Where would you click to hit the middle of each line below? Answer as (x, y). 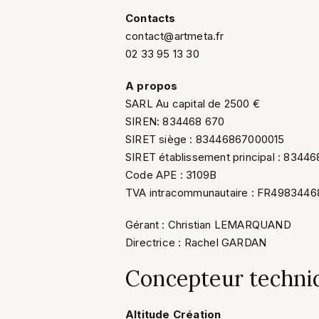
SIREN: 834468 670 (175, 121)
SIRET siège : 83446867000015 (205, 139)
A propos (152, 86)
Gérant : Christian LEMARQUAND (208, 225)
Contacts (151, 18)
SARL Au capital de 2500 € (193, 104)
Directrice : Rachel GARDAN (198, 242)
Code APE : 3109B (171, 175)
